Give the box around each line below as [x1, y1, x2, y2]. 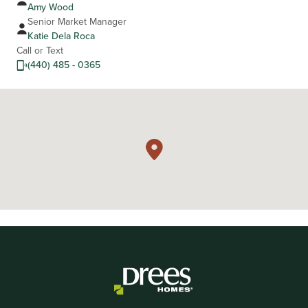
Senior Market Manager [27, 14, 126, 29]
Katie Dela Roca [27, 29, 95, 43]
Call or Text [16, 43, 63, 58]
